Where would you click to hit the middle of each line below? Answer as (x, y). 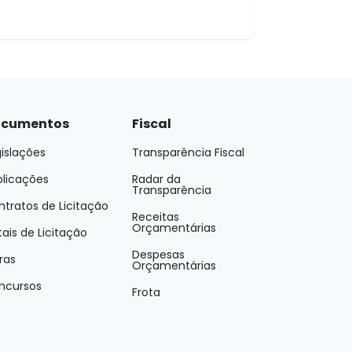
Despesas (158, 255)
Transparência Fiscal (188, 153)
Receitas (156, 217)
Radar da (156, 180)
